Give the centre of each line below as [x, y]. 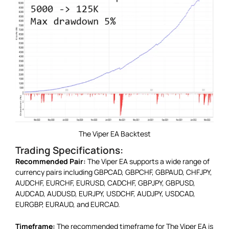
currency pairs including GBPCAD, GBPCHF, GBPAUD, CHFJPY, [114, 172]
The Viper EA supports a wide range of [148, 161]
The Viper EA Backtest [114, 133]
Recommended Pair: [51, 161]
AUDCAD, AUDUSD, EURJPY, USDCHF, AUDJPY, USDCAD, [105, 193]
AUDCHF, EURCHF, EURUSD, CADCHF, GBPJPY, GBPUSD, [105, 182]
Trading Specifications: [69, 150]
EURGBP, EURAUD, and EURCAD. [68, 204]
